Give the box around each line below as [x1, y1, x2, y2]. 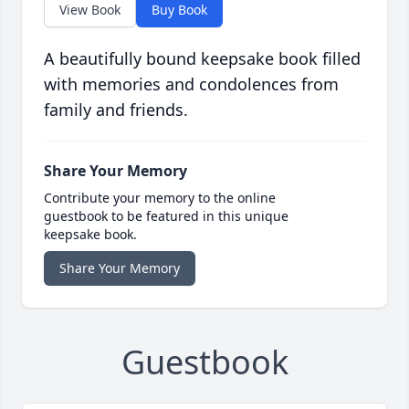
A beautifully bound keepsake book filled [44, 47, 361, 70]
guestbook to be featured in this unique [44, 207, 288, 225]
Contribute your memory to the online [44, 189, 276, 207]
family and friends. [44, 99, 188, 121]
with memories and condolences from [44, 73, 339, 96]
